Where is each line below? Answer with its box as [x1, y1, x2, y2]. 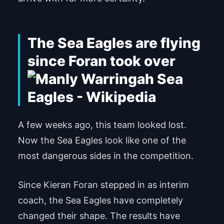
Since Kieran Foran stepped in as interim [17, 179, 189, 190]
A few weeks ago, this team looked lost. [17, 119, 186, 130]
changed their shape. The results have [17, 210, 180, 221]
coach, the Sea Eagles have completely [17, 195, 183, 206]
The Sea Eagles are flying [27, 34, 200, 51]
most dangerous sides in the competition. [17, 150, 193, 161]
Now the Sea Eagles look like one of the [17, 135, 186, 146]
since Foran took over [27, 52, 175, 69]
